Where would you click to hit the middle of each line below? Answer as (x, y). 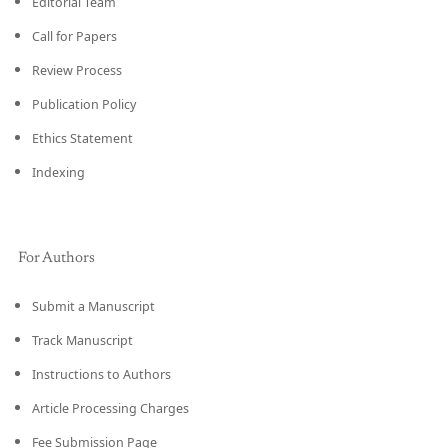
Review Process (77, 70)
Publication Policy (84, 104)
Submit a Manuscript (93, 306)
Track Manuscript (82, 340)
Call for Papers (74, 36)
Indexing (58, 172)
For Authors (56, 258)
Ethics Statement (82, 138)
